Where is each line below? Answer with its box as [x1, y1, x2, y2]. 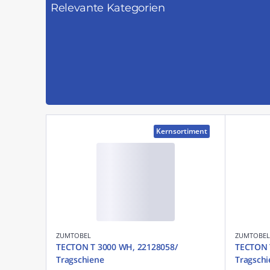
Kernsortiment [156, 125, 207, 136]
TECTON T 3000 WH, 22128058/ [56, 240, 178, 253]
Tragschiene [56, 253, 104, 265]
